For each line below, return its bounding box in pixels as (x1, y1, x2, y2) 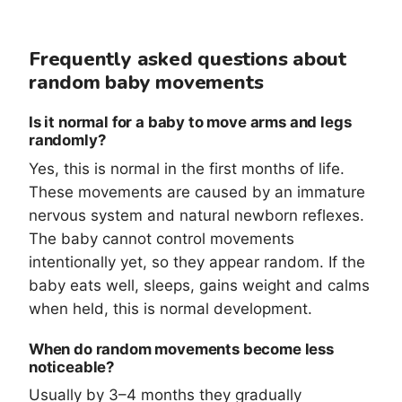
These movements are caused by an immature (29, 182, 365, 201)
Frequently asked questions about (29, 45, 346, 73)
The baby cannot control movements (29, 229, 294, 248)
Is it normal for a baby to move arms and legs (29, 113, 352, 132)
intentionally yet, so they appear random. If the (29, 252, 365, 271)
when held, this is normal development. (29, 299, 312, 318)
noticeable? (29, 357, 115, 376)
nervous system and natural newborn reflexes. (29, 205, 364, 224)
